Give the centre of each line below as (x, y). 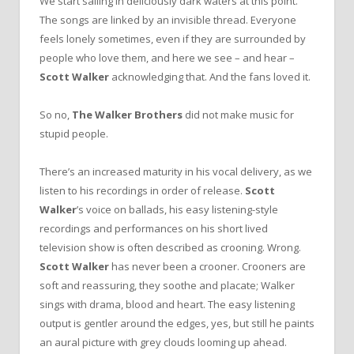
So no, (56, 115)
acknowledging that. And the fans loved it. (210, 76)
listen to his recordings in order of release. (142, 191)
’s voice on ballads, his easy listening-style (177, 210)
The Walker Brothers (127, 115)
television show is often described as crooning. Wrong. (170, 248)
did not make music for (238, 115)
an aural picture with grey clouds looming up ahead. (163, 343)
